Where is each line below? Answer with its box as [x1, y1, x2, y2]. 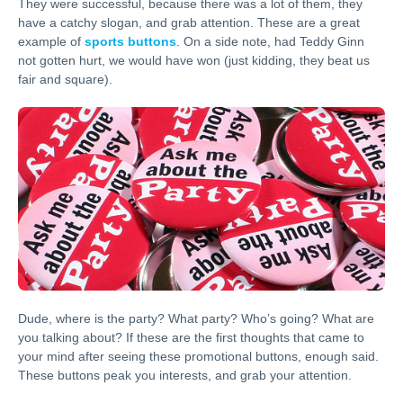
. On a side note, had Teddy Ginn [176, 34, 364, 49]
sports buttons [85, 34, 176, 49]
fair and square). [18, 72, 112, 86]
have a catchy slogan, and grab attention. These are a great [18, 15, 360, 30]
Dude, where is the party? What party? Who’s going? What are [18, 311, 374, 326]
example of [18, 34, 85, 49]
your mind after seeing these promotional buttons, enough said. [18, 349, 379, 363]
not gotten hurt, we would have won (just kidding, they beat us [18, 53, 370, 67]
